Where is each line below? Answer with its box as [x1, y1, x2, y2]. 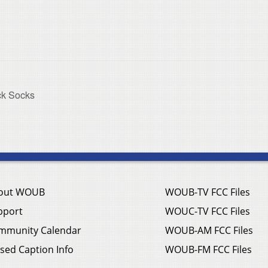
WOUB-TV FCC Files [165, 185, 250, 199]
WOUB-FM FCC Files [165, 243, 252, 257]
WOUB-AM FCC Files [165, 224, 253, 237]
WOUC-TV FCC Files [165, 205, 250, 218]
